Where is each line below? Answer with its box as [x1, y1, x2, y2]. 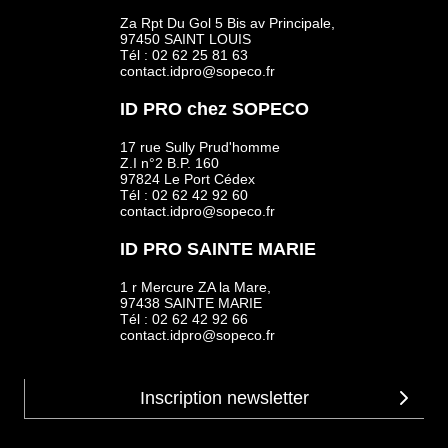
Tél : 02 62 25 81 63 [120, 47, 248, 64]
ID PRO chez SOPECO [120, 99, 309, 120]
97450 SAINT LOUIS [120, 31, 251, 48]
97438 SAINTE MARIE [120, 295, 262, 312]
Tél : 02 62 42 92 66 [120, 311, 248, 328]
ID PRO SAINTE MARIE [120, 239, 316, 260]
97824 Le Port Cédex [120, 171, 255, 188]
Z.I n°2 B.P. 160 [120, 155, 219, 172]
